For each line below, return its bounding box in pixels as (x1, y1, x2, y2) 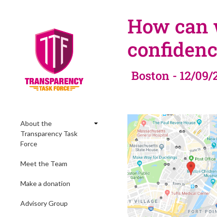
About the (20, 119, 52, 127)
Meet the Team (20, 159, 67, 168)
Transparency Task (20, 129, 77, 138)
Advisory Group (20, 199, 68, 207)
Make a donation (20, 179, 70, 187)
